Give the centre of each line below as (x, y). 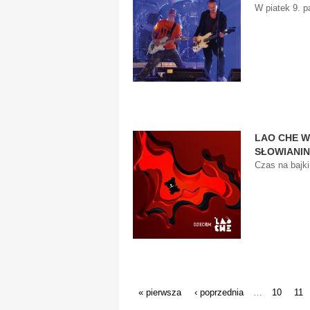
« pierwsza (160, 292)
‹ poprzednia (219, 292)
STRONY (153, 275)
